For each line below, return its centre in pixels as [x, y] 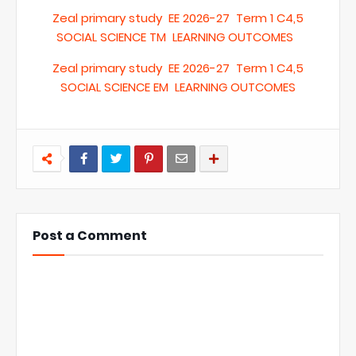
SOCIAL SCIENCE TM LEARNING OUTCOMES [175, 37]
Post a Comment [90, 236]
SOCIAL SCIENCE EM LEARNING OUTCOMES [178, 87]
